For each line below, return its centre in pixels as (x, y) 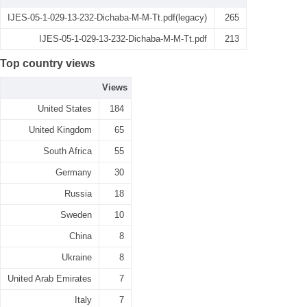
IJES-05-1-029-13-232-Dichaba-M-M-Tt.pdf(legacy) (107, 17)
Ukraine (77, 257)
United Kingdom (60, 130)
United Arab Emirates (50, 279)
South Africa (67, 151)
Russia (78, 194)
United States (65, 109)
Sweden (76, 215)
